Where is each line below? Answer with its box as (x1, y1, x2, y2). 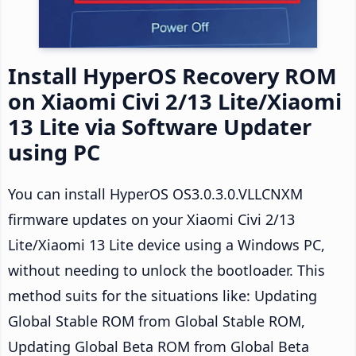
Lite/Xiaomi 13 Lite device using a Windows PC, (8, 235, 325, 255)
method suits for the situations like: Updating (8, 286, 317, 306)
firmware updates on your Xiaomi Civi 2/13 (8, 210, 295, 230)
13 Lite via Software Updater (8, 112, 311, 142)
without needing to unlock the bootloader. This (8, 261, 325, 281)
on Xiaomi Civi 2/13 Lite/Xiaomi (8, 87, 342, 117)
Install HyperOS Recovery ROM (8, 61, 337, 91)
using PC (8, 137, 100, 168)
